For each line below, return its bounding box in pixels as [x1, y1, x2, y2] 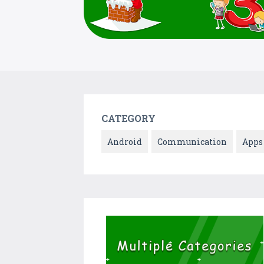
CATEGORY [101, 112, 156, 125]
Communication [157, 136, 227, 148]
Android [107, 136, 142, 148]
